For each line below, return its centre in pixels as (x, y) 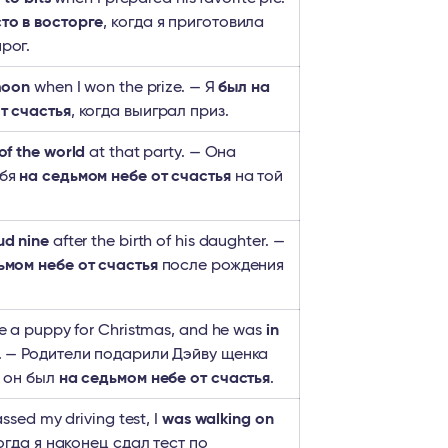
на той (257, 176)
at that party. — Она (161, 152)
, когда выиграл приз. (149, 111)
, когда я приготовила (184, 22)
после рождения (221, 265)
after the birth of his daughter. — (166, 241)
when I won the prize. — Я (124, 87)
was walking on (217, 419)
